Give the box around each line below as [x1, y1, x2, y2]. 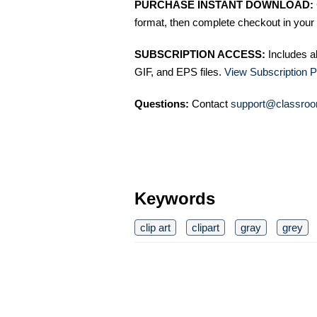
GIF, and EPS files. [134, 66, 224, 79]
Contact [189, 98, 231, 110]
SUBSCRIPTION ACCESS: [134, 48, 265, 61]
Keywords [134, 189, 215, 209]
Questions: [134, 98, 189, 110]
